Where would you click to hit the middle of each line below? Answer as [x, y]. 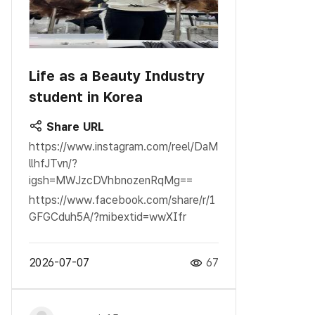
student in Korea [86, 97]
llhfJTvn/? [53, 163]
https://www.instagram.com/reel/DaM [123, 146]
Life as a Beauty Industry [117, 76]
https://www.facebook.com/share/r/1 [122, 200]
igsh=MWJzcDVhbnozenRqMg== [111, 180]
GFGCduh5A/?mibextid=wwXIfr [108, 217]
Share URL [73, 127]
